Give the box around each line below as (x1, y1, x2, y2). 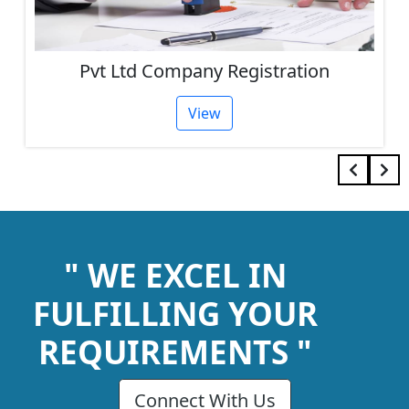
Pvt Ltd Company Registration (79, 58, 330, 84)
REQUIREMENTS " (38, 330, 313, 374)
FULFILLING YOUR (33, 292, 319, 336)
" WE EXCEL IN (64, 254, 288, 298)
